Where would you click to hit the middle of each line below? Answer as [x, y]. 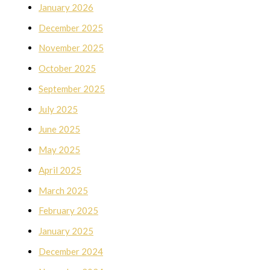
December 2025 [71, 27]
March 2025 [63, 190]
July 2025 [58, 109]
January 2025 [66, 231]
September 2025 [72, 88]
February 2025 [68, 211]
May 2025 [59, 150]
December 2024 [71, 251]
